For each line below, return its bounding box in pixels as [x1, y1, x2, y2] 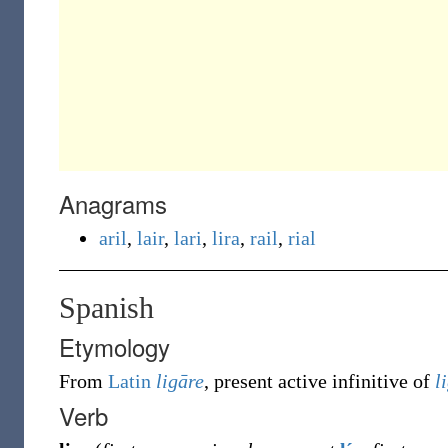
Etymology [59, 329, 170, 364]
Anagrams [59, 186, 167, 221]
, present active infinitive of [204, 370, 435, 392]
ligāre [156, 370, 204, 392]
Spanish [59, 291, 154, 324]
